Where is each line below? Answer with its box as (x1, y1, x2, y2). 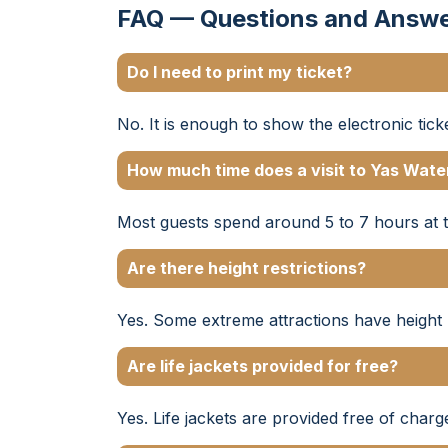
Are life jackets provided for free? (127, 356, 398, 376)
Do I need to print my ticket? (127, 62, 352, 82)
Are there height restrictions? (127, 258, 366, 278)
